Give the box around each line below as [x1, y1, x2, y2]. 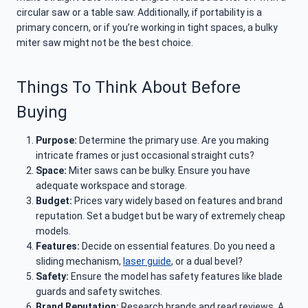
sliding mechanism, [36, 256, 123, 267]
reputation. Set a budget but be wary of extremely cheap [36, 210, 285, 222]
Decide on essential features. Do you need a [80, 241, 275, 252]
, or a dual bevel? [171, 256, 243, 267]
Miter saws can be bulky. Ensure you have [69, 165, 250, 177]
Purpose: [36, 135, 77, 146]
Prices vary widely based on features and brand [72, 195, 283, 207]
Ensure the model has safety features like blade [69, 271, 283, 283]
